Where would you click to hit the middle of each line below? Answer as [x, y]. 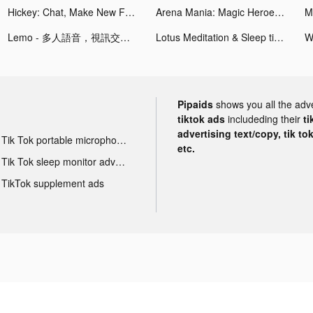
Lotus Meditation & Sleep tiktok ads [279, 37]
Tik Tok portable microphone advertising [121, 139]
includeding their [265, 118]
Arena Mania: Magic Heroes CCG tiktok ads [280, 12]
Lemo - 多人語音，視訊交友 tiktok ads [125, 37]
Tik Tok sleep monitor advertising [120, 161]
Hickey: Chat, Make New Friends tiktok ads [130, 12]
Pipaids [195, 104]
